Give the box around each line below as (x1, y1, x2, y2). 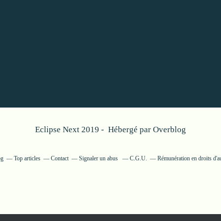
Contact (50, 155, 69, 162)
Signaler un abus (78, 155, 119, 162)
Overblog (153, 125, 186, 134)
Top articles (13, 155, 40, 162)
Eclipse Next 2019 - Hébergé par (35, 125, 153, 134)
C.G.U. (129, 155, 147, 162)
